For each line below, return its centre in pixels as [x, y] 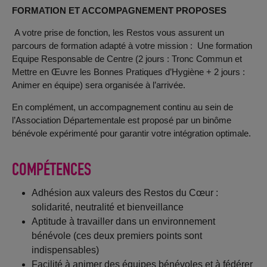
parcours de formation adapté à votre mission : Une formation [132, 46]
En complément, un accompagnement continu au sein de [122, 107]
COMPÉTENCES [51, 169]
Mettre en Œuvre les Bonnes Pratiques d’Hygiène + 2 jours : [128, 72]
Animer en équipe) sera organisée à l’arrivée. [98, 85]
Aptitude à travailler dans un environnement [124, 221]
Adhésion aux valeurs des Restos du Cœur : [125, 193]
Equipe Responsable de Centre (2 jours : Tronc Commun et [127, 59]
